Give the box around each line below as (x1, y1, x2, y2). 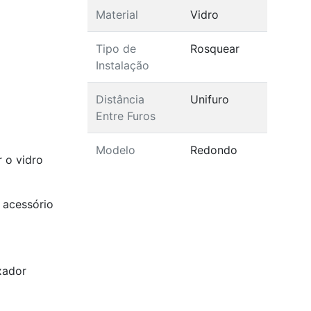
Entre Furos (95, 108, 155, 123)
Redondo (190, 142, 237, 157)
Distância (95, 92, 144, 106)
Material (95, 7, 138, 22)
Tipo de (95, 41, 136, 56)
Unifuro (190, 92, 229, 106)
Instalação (95, 58, 149, 72)
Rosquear (190, 41, 239, 56)
